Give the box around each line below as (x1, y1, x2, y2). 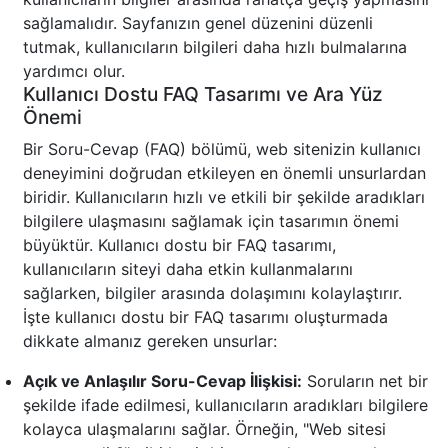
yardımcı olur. (23, 61, 125, 82)
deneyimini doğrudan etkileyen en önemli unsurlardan (23, 163, 426, 184)
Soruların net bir (302, 371, 428, 392)
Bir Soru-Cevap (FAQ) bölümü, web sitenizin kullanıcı (23, 139, 421, 160)
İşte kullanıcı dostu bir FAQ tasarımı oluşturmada (23, 307, 388, 328)
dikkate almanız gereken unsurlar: (23, 331, 277, 352)
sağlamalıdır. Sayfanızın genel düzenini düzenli (23, 13, 373, 34)
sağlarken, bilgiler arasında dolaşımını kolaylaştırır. (23, 283, 402, 304)
